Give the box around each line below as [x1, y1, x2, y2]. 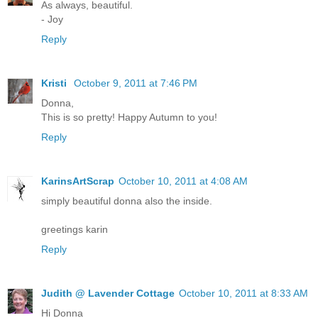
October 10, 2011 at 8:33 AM [179, 287, 308, 299]
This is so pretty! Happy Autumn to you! [41, 111, 217, 123]
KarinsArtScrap [41, 175, 114, 187]
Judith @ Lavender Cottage [41, 287, 175, 299]
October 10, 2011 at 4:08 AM [119, 175, 248, 187]
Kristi [41, 77, 70, 89]
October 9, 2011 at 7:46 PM [74, 77, 197, 89]
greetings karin [41, 223, 108, 235]
